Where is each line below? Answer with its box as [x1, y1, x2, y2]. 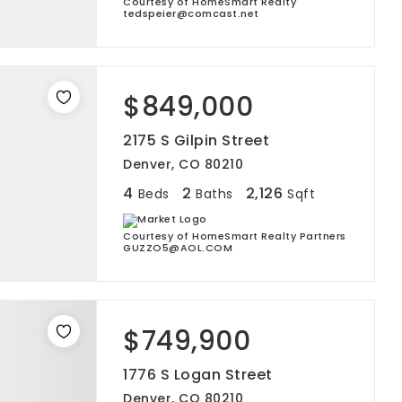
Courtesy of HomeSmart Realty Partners [123, 229, 346, 243]
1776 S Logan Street [123, 364, 273, 385]
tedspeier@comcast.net [123, 6, 259, 21]
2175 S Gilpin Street [123, 130, 269, 151]
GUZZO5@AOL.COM [123, 240, 232, 255]
